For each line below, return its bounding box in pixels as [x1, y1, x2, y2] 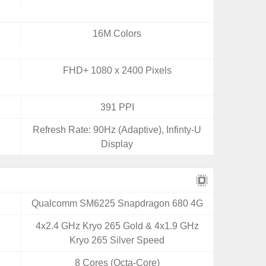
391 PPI [100, 102, 134, 112]
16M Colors [93, 28, 142, 39]
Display [101, 139, 134, 149]
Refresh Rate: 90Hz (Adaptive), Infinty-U [33, 125, 202, 135]
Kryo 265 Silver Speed [69, 235, 165, 245]
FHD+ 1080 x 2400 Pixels [62, 65, 172, 75]
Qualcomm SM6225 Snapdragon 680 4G [31, 198, 203, 208]
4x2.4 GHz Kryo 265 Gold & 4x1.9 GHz [35, 221, 199, 231]
